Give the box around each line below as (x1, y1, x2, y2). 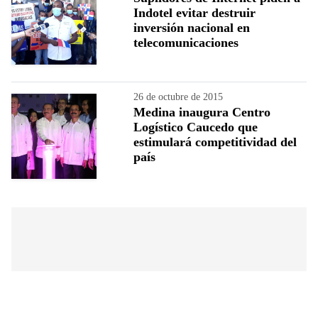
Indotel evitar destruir (133, 5, 256, 20)
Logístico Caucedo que (133, 119, 258, 134)
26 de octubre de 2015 (133, 91, 223, 102)
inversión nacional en (133, 20, 250, 35)
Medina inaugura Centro (133, 104, 270, 119)
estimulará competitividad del (133, 134, 297, 149)
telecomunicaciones (133, 35, 238, 50)
